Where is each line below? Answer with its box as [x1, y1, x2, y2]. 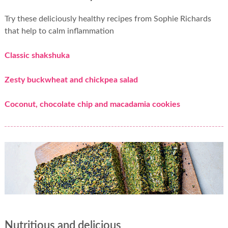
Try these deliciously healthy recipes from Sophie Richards [4, 15, 211, 23]
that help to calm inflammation [4, 27, 114, 36]
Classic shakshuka [4, 51, 70, 60]
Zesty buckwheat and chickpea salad [4, 76, 138, 84]
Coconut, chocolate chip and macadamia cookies [4, 100, 180, 109]
